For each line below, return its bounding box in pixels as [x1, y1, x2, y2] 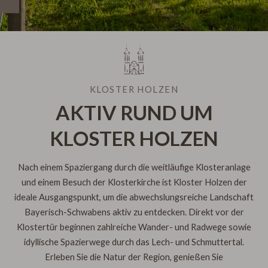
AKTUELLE [9, 3, 77, 20]
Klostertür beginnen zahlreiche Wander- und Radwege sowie [17, 221, 251, 233]
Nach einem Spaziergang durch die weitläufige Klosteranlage [17, 162, 251, 173]
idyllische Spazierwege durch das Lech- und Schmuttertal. [24, 236, 244, 248]
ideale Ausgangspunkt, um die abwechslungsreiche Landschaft [14, 191, 254, 203]
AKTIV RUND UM [55, 100, 213, 124]
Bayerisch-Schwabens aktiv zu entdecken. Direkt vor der [24, 206, 244, 218]
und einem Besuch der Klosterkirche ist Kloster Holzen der [21, 176, 247, 188]
